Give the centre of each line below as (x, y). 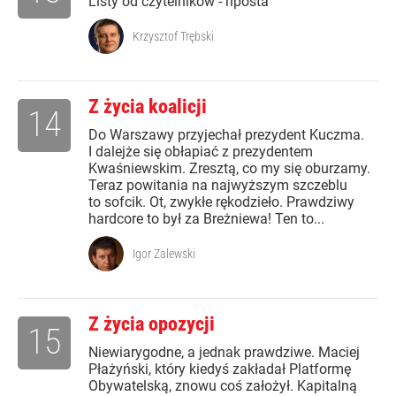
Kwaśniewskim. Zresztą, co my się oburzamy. (229, 169)
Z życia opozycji (152, 324)
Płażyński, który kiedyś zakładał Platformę (220, 369)
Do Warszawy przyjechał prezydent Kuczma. (226, 135)
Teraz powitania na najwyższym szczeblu (218, 186)
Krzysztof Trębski (173, 37)
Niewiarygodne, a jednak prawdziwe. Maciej (224, 353)
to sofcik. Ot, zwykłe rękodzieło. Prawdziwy (221, 202)
